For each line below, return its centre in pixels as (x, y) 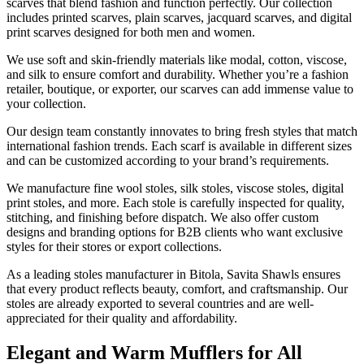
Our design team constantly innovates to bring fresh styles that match (182, 131)
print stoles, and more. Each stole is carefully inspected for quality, (175, 202)
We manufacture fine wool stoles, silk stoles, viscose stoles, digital (175, 188)
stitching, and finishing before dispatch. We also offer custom (162, 217)
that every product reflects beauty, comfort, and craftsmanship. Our (177, 288)
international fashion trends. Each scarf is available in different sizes (179, 145)
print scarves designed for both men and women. (131, 32)
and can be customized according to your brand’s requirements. (168, 160)
